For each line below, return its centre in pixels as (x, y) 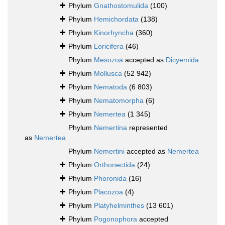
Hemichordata (116, 19)
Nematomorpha (119, 101)
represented (147, 128)
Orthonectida (115, 165)
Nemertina (110, 128)
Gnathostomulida (121, 6)
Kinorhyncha (114, 33)
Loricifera (109, 46)
